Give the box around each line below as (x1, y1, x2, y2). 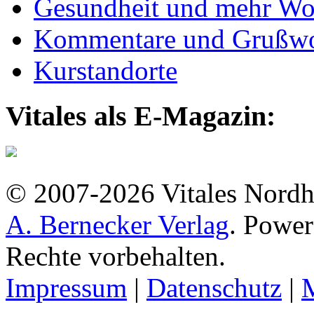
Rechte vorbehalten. (6, 240, 226, 271)
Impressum (6, 272, 127, 303)
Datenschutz (146, 272, 282, 303)
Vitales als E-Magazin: (6, 100, 275, 132)
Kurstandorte (34, 55, 177, 86)
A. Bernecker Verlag (6, 209, 229, 240)
